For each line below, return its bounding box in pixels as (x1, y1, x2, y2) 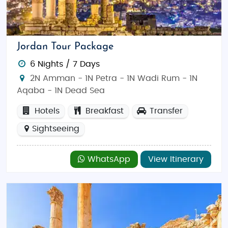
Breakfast (82, 107, 124, 115)
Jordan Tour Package (17, 42, 113, 52)
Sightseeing (32, 125, 79, 133)
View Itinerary (148, 155, 204, 163)
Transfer (147, 107, 183, 115)
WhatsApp (85, 155, 130, 163)
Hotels (32, 107, 60, 115)
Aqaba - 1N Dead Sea (17, 87, 105, 95)
